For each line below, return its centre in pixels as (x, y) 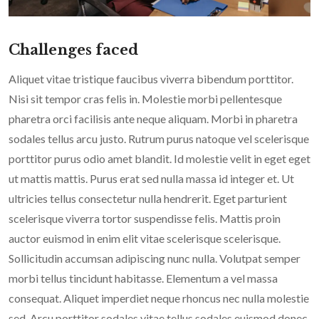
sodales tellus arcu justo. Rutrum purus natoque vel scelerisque (159, 139)
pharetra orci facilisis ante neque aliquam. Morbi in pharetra (153, 119)
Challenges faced (73, 50)
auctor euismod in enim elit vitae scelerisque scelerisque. (145, 239)
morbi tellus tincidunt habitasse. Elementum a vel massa (143, 278)
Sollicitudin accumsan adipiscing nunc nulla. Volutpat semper (155, 258)
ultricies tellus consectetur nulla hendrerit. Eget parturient (148, 199)
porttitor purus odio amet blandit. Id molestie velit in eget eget (159, 159)
